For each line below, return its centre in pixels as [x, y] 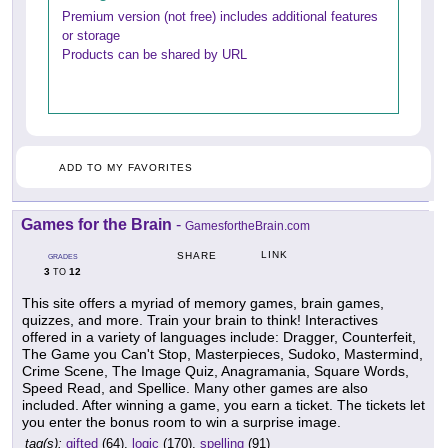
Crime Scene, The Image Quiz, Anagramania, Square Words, [215, 371]
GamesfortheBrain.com [247, 226]
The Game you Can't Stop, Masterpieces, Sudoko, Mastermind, [222, 354]
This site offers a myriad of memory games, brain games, [203, 303]
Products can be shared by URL [154, 55]
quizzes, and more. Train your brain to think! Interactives [200, 320]
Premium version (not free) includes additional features [220, 17]
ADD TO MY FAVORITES [126, 168]
